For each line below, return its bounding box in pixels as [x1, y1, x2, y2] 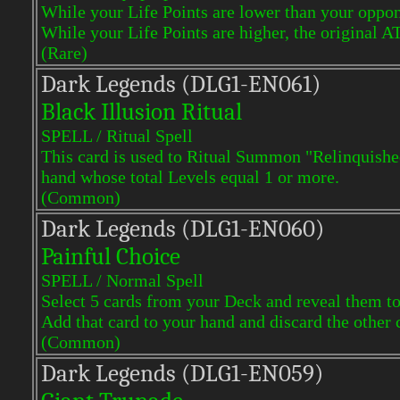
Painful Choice [41, 243, 180, 271]
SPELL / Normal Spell [41, 271, 204, 290]
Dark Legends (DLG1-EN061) [41, 71, 321, 98]
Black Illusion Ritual [41, 98, 242, 126]
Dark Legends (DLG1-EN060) [41, 215, 324, 243]
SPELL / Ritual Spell [41, 126, 193, 146]
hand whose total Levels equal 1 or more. [41, 167, 339, 187]
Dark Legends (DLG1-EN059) [41, 360, 323, 387]
